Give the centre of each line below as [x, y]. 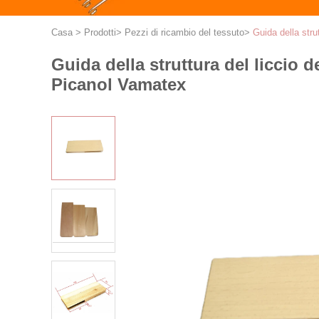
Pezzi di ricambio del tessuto [184, 32]
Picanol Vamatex [119, 84]
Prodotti [100, 32]
